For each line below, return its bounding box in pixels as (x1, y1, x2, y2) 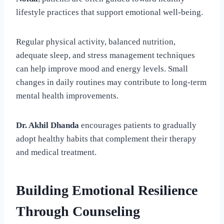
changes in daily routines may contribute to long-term (16, 77, 206, 87)
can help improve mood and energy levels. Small (16, 63, 188, 73)
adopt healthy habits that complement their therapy (16, 133, 196, 143)
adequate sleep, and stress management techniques (16, 50, 195, 60)
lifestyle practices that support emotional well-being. (16, 7, 203, 17)
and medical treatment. (16, 147, 96, 157)
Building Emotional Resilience (16, 182, 197, 198)
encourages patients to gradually (79, 120, 196, 130)
